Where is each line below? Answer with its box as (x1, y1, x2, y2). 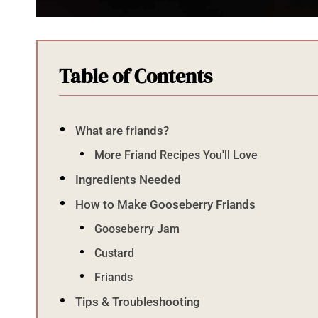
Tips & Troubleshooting (75, 294, 201, 309)
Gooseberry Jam (94, 221, 180, 236)
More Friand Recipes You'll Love (94, 148, 258, 162)
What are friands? (75, 123, 170, 138)
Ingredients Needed (75, 172, 182, 187)
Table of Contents (59, 62, 212, 89)
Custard (94, 246, 135, 260)
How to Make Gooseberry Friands (75, 197, 256, 212)
